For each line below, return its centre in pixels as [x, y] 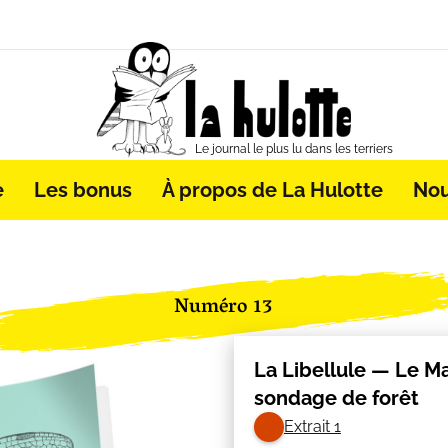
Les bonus [82, 190]
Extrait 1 [312, 427]
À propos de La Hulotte [272, 190]
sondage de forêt [336, 397]
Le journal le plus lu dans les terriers [293, 149]
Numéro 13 [224, 308]
